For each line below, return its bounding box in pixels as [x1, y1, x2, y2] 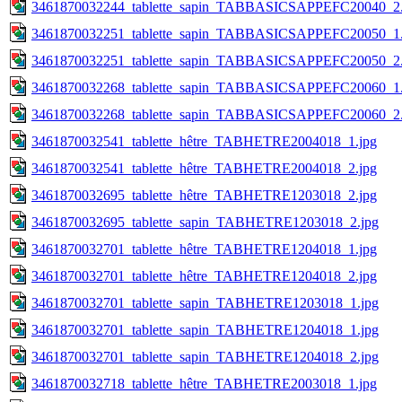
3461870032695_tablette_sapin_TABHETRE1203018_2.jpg [31, 214, 379, 230]
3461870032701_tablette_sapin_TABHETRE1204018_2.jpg [31, 348, 379, 364]
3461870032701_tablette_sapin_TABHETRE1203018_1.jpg [31, 294, 379, 310]
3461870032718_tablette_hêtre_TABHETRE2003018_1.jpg [31, 375, 377, 391]
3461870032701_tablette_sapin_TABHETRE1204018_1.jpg [31, 321, 379, 337]
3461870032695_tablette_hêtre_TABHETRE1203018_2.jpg [31, 187, 377, 203]
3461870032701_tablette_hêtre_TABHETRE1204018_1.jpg [31, 240, 377, 257]
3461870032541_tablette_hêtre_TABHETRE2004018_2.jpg [31, 160, 377, 176]
